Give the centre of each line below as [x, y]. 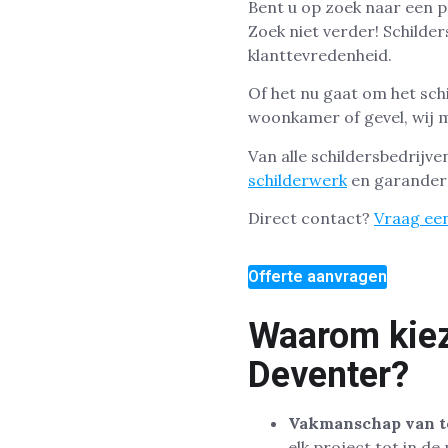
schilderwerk [297, 179]
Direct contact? [311, 218]
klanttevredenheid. [320, 55]
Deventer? [328, 374]
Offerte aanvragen [317, 276]
